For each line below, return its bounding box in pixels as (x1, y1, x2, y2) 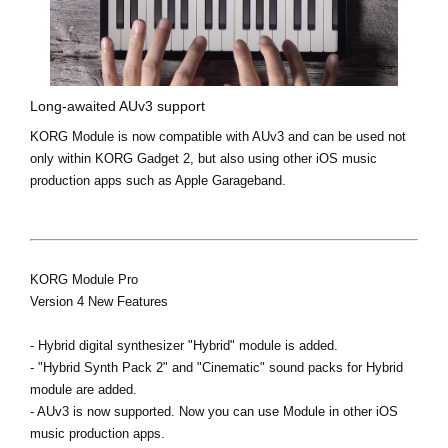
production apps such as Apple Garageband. (30, 173, 286, 189)
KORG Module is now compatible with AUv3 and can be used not (30, 129, 406, 145)
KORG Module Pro (30, 272, 138, 288)
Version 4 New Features (30, 294, 168, 310)
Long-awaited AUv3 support (30, 98, 205, 115)
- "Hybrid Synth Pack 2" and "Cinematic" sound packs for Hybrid (30, 360, 403, 376)
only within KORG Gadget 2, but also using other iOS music (30, 151, 377, 167)
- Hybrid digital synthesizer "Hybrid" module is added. (30, 338, 338, 354)
